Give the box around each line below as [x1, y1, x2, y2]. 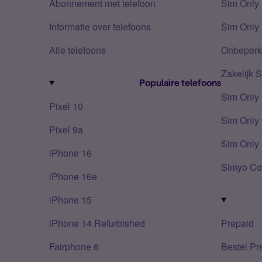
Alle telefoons [49, 43, 106, 57]
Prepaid [221, 216, 254, 230]
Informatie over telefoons [49, 20, 151, 33]
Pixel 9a [49, 123, 83, 136]
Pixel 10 [49, 99, 83, 113]
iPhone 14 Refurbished [49, 216, 145, 230]
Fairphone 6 [49, 240, 99, 253]
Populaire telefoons [139, 78, 221, 88]
